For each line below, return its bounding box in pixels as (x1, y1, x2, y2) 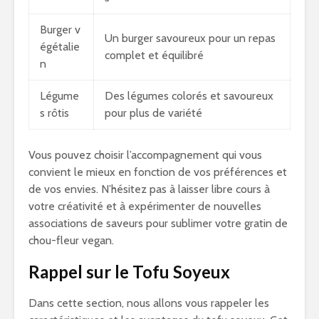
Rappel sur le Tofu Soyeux (28, 261, 230, 282)
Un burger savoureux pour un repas (105, 31, 276, 45)
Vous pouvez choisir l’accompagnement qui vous (28, 148, 262, 162)
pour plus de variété (105, 106, 202, 120)
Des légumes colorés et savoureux (105, 89, 273, 103)
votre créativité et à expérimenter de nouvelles (28, 199, 261, 213)
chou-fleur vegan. (28, 234, 114, 247)
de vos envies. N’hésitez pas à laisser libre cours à (28, 182, 270, 196)
